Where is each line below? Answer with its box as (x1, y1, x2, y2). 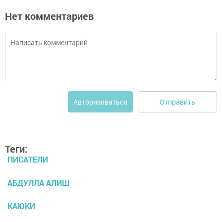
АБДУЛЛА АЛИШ (7, 177, 69, 188)
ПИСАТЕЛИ (7, 154, 48, 165)
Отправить (160, 97, 195, 107)
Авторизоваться (73, 97, 127, 107)
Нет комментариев (5, 9, 94, 23)
